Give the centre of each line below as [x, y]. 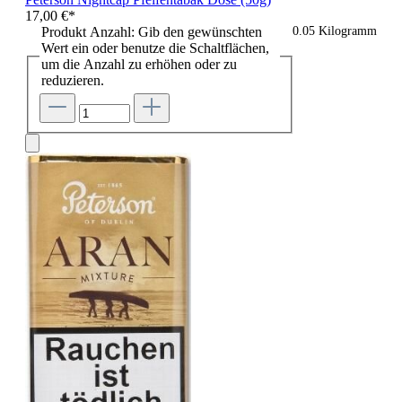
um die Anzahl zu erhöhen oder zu [139, 64]
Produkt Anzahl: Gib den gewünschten [152, 31]
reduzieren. [73, 80]
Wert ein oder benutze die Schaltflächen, [155, 48]
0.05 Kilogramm [335, 31]
